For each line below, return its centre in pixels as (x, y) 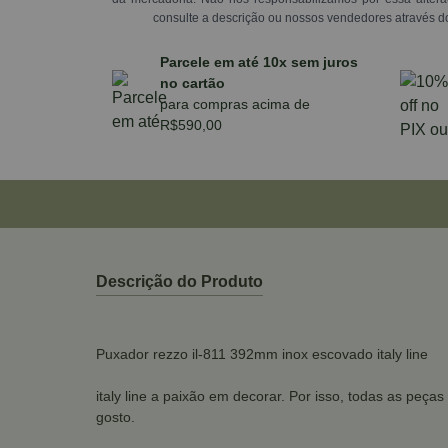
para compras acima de (235, 104)
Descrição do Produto (179, 281)
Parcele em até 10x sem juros (259, 62)
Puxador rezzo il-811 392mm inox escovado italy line (262, 354)
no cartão (192, 83)
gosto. (115, 417)
